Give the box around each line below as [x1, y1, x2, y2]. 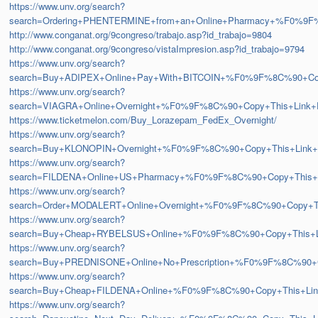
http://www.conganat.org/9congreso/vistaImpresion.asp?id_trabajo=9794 [9, 42, 305, 56]
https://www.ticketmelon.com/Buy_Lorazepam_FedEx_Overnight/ [9, 113, 278, 127]
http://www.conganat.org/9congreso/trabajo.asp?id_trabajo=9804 [9, 28, 273, 42]
